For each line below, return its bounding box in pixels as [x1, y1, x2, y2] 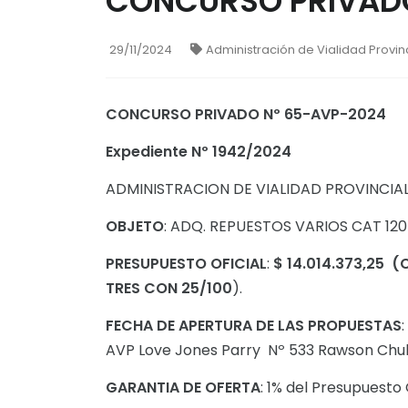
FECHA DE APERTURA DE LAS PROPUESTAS [106, 315, 402, 336]
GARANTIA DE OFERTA [106, 377, 260, 398]
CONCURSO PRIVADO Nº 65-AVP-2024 [106, 104, 386, 125]
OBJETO [106, 216, 164, 237]
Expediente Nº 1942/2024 [106, 141, 291, 162]
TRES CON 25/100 [106, 278, 232, 299]
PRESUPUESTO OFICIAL [106, 253, 267, 274]
